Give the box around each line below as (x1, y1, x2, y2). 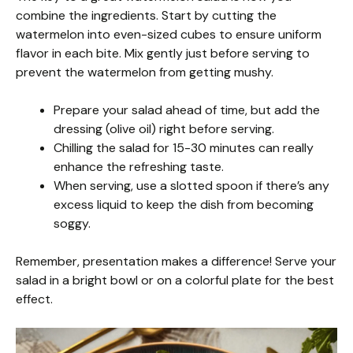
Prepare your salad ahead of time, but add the (54, 102, 320, 119)
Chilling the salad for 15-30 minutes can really (54, 139, 314, 157)
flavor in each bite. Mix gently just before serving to (16, 45, 310, 62)
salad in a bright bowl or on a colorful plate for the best (16, 272, 334, 289)
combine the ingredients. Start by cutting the (16, 7, 277, 24)
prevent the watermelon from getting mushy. (16, 64, 273, 81)
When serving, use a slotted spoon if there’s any (54, 177, 329, 195)
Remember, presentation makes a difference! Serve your (16, 253, 336, 270)
